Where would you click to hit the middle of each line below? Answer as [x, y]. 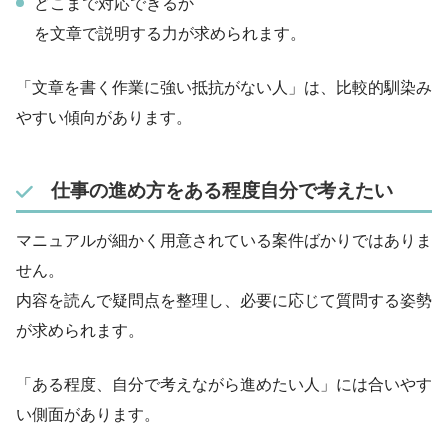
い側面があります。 [88, 415]
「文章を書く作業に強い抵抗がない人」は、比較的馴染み [224, 87]
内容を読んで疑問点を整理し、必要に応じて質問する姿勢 [224, 301]
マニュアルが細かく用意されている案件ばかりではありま [224, 241]
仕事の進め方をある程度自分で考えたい [221, 191]
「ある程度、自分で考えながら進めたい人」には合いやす [224, 385]
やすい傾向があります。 [104, 117]
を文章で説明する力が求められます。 [170, 33]
